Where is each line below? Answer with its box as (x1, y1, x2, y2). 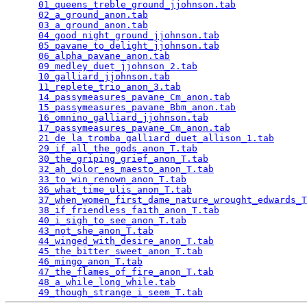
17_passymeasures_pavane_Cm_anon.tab (38, 122, 230, 133)
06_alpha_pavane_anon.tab (38, 50, 170, 61)
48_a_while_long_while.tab (38, 276, 175, 287)
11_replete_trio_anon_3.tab (38, 81, 181, 92)
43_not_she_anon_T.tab (38, 225, 153, 236)
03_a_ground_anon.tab (38, 19, 148, 30)
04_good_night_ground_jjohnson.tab (38, 29, 219, 40)
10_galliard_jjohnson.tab (38, 71, 170, 82)
